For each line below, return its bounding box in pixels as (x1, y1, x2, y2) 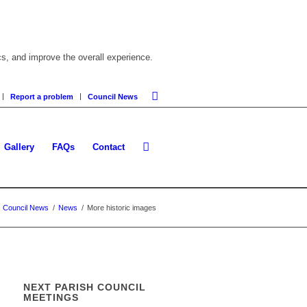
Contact (93, 142, 125, 153)
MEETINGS (23, 292, 79, 304)
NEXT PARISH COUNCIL (23, 282, 147, 293)
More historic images (87, 204, 156, 212)
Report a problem (10, 93, 73, 101)
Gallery (4, 142, 34, 153)
